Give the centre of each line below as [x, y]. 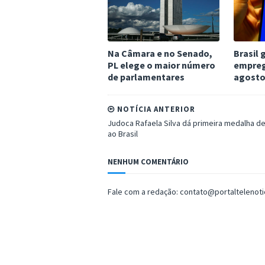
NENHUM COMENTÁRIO [148, 162]
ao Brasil [123, 134]
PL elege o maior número [161, 65]
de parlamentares [146, 77]
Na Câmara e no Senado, [160, 53]
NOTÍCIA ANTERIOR [155, 109]
